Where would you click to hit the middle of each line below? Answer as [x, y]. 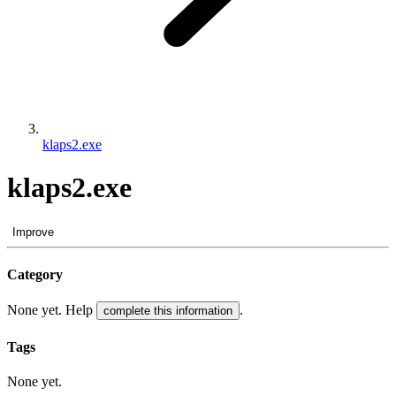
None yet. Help [52, 310]
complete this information [168, 311]
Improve [33, 232]
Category [35, 275]
